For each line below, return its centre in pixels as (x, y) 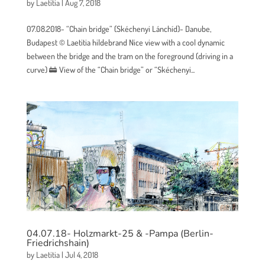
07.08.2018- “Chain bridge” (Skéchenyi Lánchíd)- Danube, (119, 28)
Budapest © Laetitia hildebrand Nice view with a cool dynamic (125, 42)
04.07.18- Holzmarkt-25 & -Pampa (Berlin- (120, 234)
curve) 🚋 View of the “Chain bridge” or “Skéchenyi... (110, 69)
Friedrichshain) (58, 243)
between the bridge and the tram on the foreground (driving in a (130, 56)
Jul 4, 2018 (81, 255)
